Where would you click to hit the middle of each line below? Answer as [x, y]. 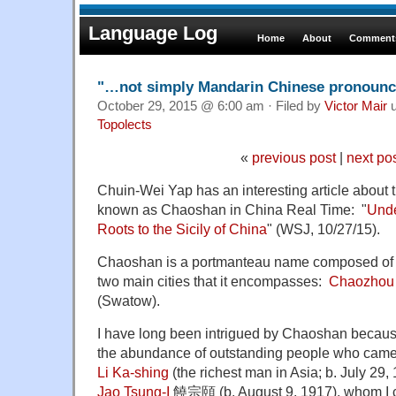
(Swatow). [129, 300]
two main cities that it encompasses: [213, 281]
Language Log [153, 33]
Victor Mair [356, 106]
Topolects [125, 124]
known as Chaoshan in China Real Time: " [232, 209]
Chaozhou [362, 281]
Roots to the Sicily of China [182, 228]
